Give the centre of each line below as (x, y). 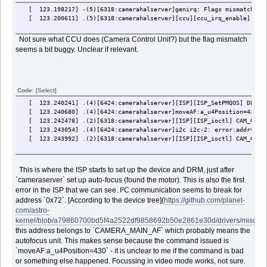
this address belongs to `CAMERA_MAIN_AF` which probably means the (133, 230)
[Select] (46, 90)
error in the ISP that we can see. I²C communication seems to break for (129, 190)
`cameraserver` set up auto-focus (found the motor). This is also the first (130, 180)
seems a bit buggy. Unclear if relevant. (78, 49)
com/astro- (33, 210)
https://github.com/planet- (205, 200)
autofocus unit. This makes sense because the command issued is (122, 240)
